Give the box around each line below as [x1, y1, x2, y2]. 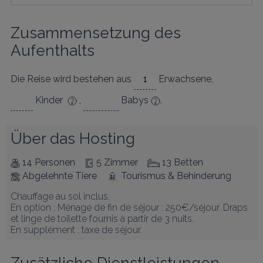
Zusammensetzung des [11, 24, 181, 42]
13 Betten [162, 157, 203, 168]
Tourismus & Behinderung [121, 170, 231, 181]
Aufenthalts [11, 42, 95, 59]
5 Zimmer [96, 157, 138, 168]
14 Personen [22, 157, 75, 168]
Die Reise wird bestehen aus [11, 73, 134, 85]
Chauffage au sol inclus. [11, 191, 110, 202]
